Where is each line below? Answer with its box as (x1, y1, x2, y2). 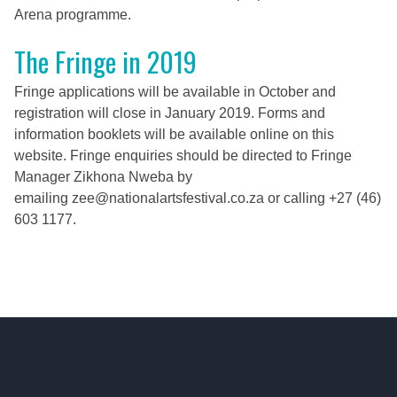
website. (14, 148, 66, 163)
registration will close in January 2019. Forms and (14, 105, 325, 121)
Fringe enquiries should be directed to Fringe (66, 148, 352, 163)
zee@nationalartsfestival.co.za (72, 191, 264, 206)
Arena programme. (14, 7, 131, 22)
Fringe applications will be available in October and (14, 84, 336, 99)
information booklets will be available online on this (14, 127, 334, 142)
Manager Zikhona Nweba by (14, 169, 192, 184)
